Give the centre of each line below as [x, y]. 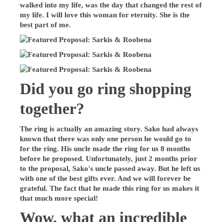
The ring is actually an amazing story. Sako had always [109, 129]
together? [54, 109]
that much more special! [60, 198]
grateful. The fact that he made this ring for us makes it [110, 188]
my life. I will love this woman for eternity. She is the [105, 15]
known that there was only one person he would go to [106, 139]
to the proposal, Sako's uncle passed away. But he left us [110, 168]
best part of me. [46, 25]
